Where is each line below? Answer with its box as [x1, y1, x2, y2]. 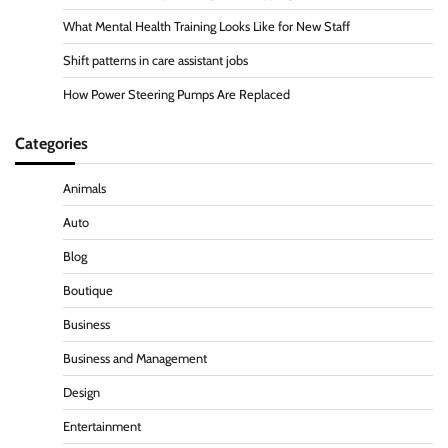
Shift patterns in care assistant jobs [63, 52, 248, 68]
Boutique [63, 282, 113, 298]
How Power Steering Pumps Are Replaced [63, 86, 290, 102]
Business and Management [63, 350, 207, 366]
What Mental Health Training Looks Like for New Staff [63, 18, 350, 34]
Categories [15, 132, 88, 153]
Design [63, 384, 100, 400]
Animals [63, 180, 106, 196]
